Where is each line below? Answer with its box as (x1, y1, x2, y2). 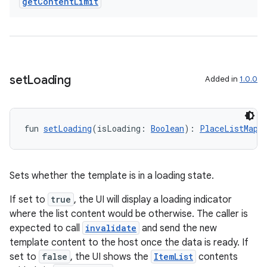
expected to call (10, 222, 82, 234)
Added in (205, 74, 240, 84)
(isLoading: (92, 123, 151, 134)
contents (196, 251, 238, 263)
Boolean (151, 123, 184, 134)
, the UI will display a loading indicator (74, 194, 232, 206)
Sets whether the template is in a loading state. (10, 170, 214, 182)
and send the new (139, 222, 217, 234)
